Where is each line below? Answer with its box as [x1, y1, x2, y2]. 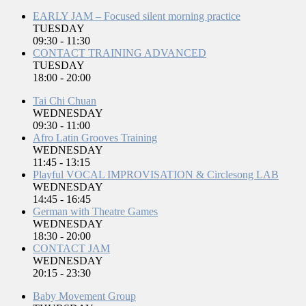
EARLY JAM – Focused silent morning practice [33, 10, 240, 22]
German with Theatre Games [33, 205, 158, 217]
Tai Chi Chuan [33, 94, 96, 107]
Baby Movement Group [33, 290, 136, 302]
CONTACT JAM [33, 242, 110, 254]
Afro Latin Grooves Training [33, 131, 157, 143]
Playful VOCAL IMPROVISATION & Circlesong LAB [33, 168, 279, 180]
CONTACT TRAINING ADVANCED [33, 46, 206, 59]
